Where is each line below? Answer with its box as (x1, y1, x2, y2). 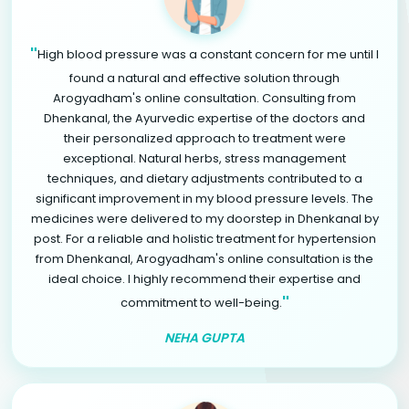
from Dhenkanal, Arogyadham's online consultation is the (36, 249, 373, 267)
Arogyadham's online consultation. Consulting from (53, 89, 356, 107)
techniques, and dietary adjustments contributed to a (47, 169, 362, 187)
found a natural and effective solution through (69, 68, 340, 87)
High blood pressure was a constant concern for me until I (37, 45, 379, 63)
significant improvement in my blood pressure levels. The (36, 189, 373, 207)
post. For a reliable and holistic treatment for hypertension (33, 229, 376, 247)
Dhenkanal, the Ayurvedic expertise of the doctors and (44, 109, 365, 127)
